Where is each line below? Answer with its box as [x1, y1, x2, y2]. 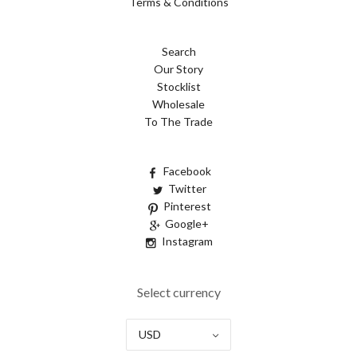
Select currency [136, 284, 221, 300]
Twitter [167, 182, 206, 196]
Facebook [163, 164, 211, 178]
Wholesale [152, 97, 205, 112]
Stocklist [156, 80, 201, 94]
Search [161, 45, 196, 59]
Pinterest [163, 199, 211, 214]
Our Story [154, 62, 203, 76]
